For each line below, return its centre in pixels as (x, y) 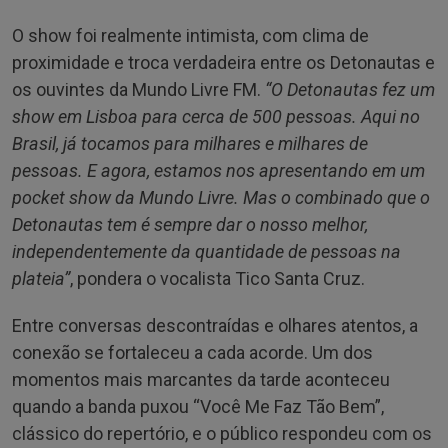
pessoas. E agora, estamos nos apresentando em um (218, 170)
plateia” (41, 278)
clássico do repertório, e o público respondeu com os (222, 433)
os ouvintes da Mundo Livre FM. (138, 89)
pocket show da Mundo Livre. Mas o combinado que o (221, 197)
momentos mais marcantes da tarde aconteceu (201, 379)
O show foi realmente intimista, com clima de (190, 35)
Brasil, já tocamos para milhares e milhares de (190, 143)
